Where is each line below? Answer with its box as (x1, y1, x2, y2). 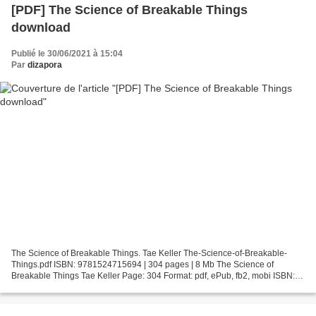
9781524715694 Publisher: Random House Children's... (11, 282, 226, 293)
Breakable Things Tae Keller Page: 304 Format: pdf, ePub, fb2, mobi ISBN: (11, 271, 295, 281)
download (11, 20, 71, 35)
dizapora (28, 59, 62, 70)
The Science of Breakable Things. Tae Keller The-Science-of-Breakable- (11, 248, 287, 259)
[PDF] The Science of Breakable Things (11, 2, 248, 17)
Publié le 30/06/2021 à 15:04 (11, 48, 123, 59)
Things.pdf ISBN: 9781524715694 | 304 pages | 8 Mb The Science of (11, 260, 274, 270)
